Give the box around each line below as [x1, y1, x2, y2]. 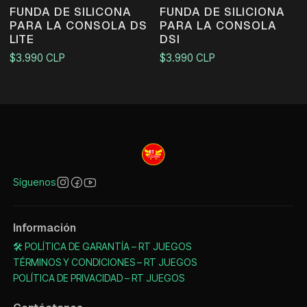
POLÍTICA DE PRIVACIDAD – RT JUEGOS [12, 272, 184, 284]
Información [12, 221, 76, 236]
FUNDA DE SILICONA [9, 4, 132, 20]
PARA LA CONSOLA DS [9, 18, 147, 34]
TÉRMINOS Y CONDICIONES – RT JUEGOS [12, 256, 197, 269]
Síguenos [12, 176, 56, 188]
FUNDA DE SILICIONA [160, 4, 285, 20]
